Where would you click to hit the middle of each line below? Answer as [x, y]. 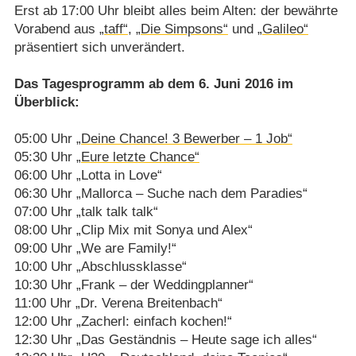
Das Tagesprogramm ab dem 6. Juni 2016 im [153, 83]
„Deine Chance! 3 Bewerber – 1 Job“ [184, 138]
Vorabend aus [56, 29]
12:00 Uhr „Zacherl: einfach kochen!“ [123, 321]
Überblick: [46, 102]
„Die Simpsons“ [182, 29]
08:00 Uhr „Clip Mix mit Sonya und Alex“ [133, 230]
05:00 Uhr [45, 138]
